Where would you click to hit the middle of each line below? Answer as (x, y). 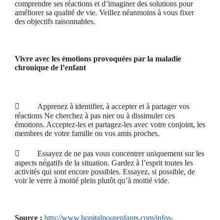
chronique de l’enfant (50, 68)
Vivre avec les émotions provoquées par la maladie (98, 59)
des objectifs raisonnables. (55, 21)
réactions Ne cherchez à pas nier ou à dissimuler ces (95, 116)
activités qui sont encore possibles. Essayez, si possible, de (105, 172)
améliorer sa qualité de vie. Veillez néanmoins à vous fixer (104, 13)
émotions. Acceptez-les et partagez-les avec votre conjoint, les (110, 124)
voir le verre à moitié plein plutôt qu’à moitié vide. (92, 180)
